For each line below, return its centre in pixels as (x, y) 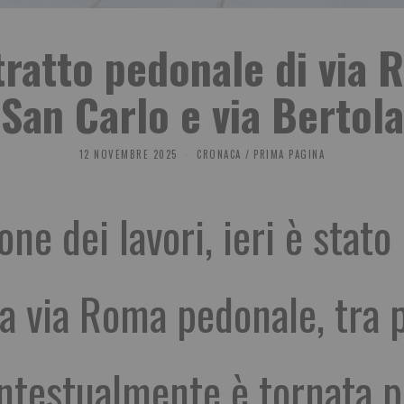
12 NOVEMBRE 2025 (128, 155)
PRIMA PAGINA (289, 155)
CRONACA (219, 155)
